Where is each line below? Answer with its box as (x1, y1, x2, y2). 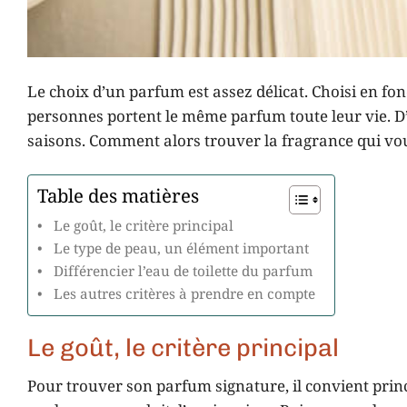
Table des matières (37, 184, 199, 210)
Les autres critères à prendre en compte (54, 285, 316, 304)
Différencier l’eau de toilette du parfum (54, 263, 313, 282)
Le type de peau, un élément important (54, 240, 310, 259)
